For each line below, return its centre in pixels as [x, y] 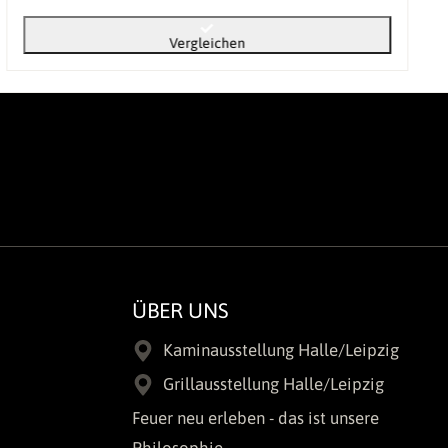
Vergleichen [207, 43]
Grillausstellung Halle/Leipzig [273, 383]
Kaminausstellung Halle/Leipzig [281, 349]
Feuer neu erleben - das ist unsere [255, 417]
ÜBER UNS [180, 309]
